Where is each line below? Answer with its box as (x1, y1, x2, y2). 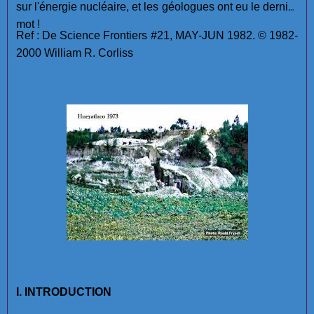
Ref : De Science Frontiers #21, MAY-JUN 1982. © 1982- (16, 29, 298, 41)
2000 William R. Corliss (16, 46, 133, 59)
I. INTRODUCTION (16, 285, 111, 298)
